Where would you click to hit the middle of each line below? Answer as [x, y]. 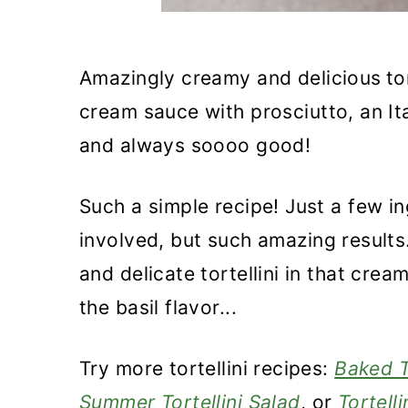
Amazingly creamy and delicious [230, 78]
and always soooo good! [195, 145]
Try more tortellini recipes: [207, 368]
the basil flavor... [158, 307]
